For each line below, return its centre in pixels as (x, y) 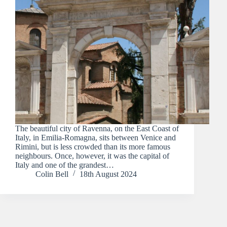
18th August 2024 (108, 174)
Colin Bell (52, 174)
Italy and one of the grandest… (65, 165)
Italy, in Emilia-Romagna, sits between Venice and (96, 137)
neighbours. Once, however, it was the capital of (92, 156)
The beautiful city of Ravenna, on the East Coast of (97, 128)
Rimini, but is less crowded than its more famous (93, 146)
